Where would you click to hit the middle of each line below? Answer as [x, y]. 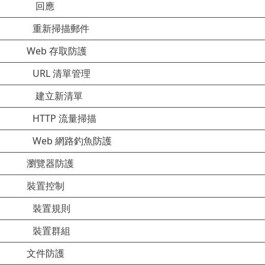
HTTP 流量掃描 [64, 118]
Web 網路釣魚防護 [72, 141]
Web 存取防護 [57, 51]
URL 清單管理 [62, 73]
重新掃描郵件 [61, 28]
